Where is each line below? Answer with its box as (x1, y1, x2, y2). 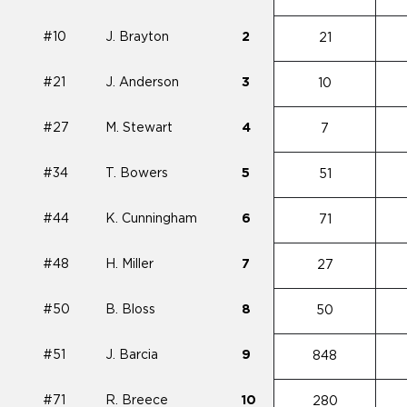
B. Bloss (105, 303, 155, 316)
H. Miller (105, 258, 154, 271)
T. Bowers (105, 167, 168, 180)
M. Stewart (105, 122, 173, 134)
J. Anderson (105, 76, 179, 89)
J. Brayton (105, 31, 169, 44)
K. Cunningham (105, 213, 197, 225)
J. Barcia (105, 349, 158, 362)
